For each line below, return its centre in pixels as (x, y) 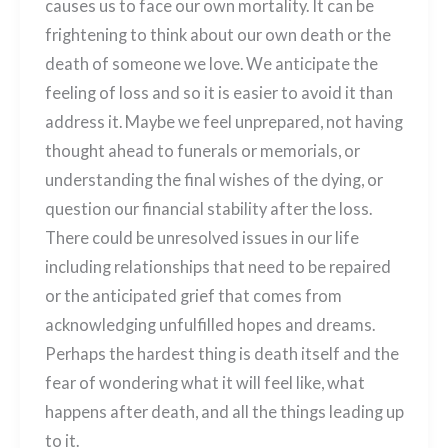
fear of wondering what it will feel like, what (204, 382)
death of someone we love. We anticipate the (211, 63)
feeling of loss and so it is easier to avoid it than (218, 92)
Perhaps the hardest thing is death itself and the (221, 353)
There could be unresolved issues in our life (201, 237)
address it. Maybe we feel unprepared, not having (223, 121)
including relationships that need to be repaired (217, 266)
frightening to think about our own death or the (217, 34)
